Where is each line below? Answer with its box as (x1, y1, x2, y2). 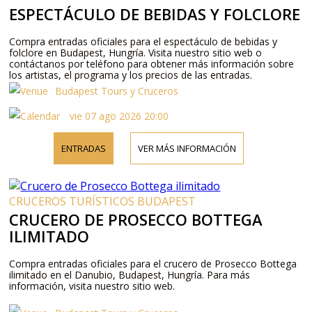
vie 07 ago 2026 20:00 (67, 109, 169, 123)
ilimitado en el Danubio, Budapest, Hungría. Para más (9, 267, 251, 281)
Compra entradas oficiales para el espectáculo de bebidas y (9, 34, 278, 48)
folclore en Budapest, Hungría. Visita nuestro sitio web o (9, 45, 263, 59)
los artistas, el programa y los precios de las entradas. (9, 68, 253, 81)
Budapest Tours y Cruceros (55, 84, 179, 97)
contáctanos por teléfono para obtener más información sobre (9, 56, 295, 70)
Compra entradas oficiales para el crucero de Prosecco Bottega (9, 256, 297, 270)
